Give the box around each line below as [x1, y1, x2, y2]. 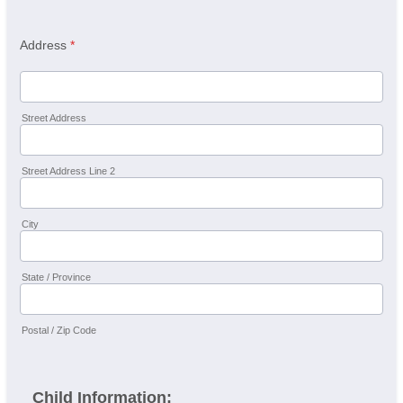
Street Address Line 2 [22, 166, 115, 176]
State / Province [22, 272, 91, 282]
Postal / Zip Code [22, 325, 96, 336]
